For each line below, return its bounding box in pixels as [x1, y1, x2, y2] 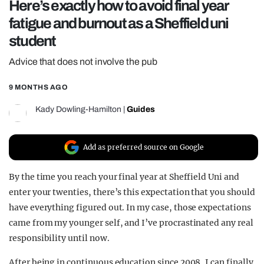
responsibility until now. [9, 233, 110, 244]
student [9, 33, 56, 49]
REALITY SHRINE [29, 7, 126, 19]
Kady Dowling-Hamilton [35, 105, 121, 114]
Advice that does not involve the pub [9, 57, 157, 67]
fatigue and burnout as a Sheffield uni [9, 15, 229, 32]
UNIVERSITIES [29, 49, 110, 61]
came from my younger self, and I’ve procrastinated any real [9, 217, 253, 229]
